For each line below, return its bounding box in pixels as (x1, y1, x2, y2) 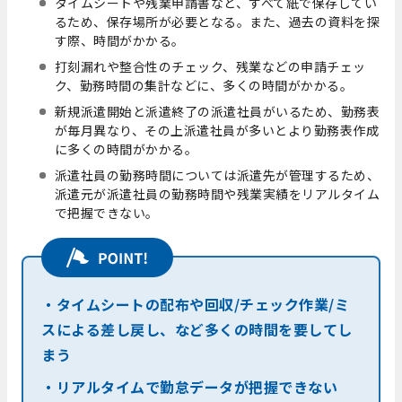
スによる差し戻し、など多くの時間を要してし (41, 319, 353, 341)
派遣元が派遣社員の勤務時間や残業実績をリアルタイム (54, 184, 380, 203)
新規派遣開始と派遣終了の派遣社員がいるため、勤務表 (54, 101, 380, 120)
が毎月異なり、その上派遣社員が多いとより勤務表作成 (54, 120, 380, 139)
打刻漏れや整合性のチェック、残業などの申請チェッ (54, 57, 366, 75)
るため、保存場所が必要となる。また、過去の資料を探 (54, 12, 380, 31)
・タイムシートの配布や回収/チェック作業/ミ (41, 293, 349, 316)
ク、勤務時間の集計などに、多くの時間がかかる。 (54, 75, 354, 94)
